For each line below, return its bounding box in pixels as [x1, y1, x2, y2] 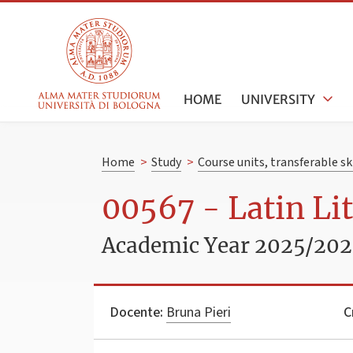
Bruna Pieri [166, 302, 231, 322]
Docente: [110, 302, 163, 322]
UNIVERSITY [241, 91, 316, 107]
